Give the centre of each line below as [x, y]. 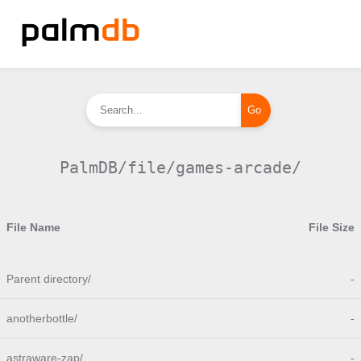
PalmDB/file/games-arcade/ [180, 168]
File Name [33, 227]
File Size [332, 227]
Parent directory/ [49, 279]
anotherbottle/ [42, 318]
